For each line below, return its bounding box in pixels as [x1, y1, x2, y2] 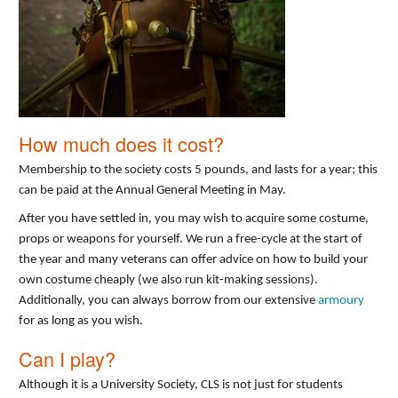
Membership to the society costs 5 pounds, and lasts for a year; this [19, 163, 378, 178]
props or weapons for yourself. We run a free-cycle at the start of [19, 233, 362, 247]
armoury [318, 294, 364, 308]
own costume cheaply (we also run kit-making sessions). [19, 274, 318, 288]
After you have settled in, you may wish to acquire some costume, [19, 212, 369, 227]
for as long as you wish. [19, 314, 143, 329]
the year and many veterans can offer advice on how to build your [19, 253, 368, 267]
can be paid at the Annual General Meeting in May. [19, 184, 286, 198]
